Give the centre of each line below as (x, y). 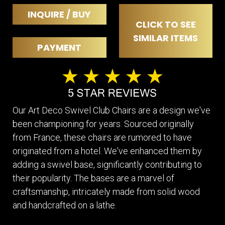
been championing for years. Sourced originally (103, 124)
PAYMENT (60, 48)
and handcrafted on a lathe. (65, 205)
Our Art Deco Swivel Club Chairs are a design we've (111, 110)
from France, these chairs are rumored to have (102, 137)
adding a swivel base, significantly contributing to (107, 164)
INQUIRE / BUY (60, 15)
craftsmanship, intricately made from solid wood (106, 191)
